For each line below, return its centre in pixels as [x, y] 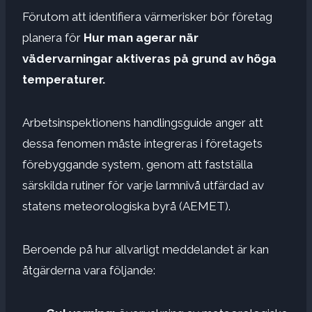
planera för [53, 37]
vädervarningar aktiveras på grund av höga [149, 58]
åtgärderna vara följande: [89, 270]
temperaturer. [64, 79]
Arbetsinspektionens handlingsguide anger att [143, 122]
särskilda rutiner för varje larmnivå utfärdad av [143, 185]
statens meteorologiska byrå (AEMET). [126, 206]
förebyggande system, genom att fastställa [138, 164]
